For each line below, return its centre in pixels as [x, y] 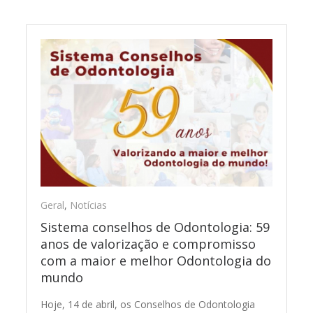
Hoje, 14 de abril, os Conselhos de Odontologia [148, 304]
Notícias [89, 205]
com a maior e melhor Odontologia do [156, 260]
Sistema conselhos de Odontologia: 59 [155, 227]
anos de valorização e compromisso [148, 243]
